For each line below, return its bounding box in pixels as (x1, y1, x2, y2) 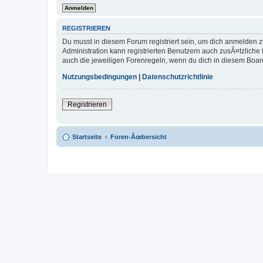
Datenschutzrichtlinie (142, 73, 213, 81)
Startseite (72, 133, 102, 140)
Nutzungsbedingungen (62, 73, 137, 81)
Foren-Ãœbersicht (110, 133, 167, 140)
